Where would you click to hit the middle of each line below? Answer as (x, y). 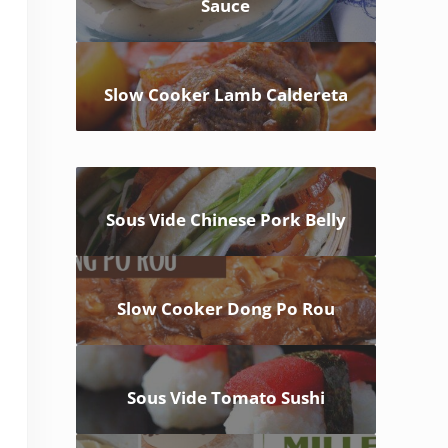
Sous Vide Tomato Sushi (225, 398)
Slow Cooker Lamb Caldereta (225, 95)
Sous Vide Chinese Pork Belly (225, 220)
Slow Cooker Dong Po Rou (225, 309)
